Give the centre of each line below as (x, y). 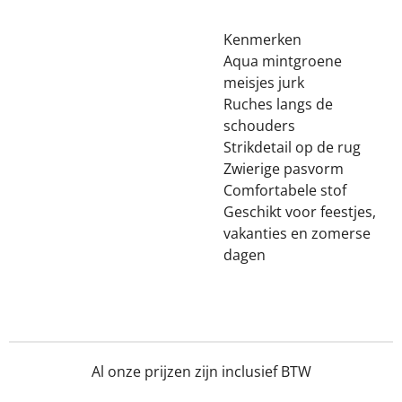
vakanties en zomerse (297, 233)
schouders (259, 126)
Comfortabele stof (285, 190)
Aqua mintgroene (283, 61)
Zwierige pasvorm (284, 169)
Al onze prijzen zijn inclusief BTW (201, 371)
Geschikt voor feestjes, (300, 212)
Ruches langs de (278, 104)
